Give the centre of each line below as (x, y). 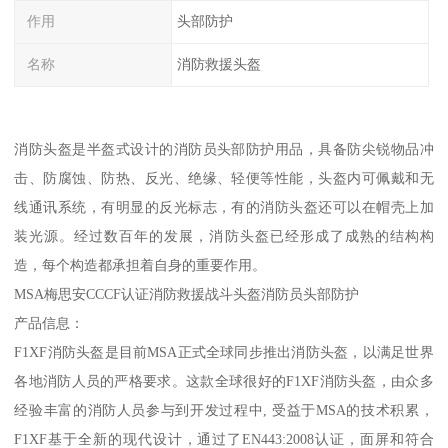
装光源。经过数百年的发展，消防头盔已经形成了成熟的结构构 (224, 235)
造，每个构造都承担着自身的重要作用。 (140, 264)
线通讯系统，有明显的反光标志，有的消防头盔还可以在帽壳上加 (224, 206)
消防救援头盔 (218, 64)
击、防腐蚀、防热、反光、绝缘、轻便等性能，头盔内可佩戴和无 (224, 177)
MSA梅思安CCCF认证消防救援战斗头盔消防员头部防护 (187, 293)
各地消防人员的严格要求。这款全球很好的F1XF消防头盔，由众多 (224, 380)
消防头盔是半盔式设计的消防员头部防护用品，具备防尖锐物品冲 (224, 148)
